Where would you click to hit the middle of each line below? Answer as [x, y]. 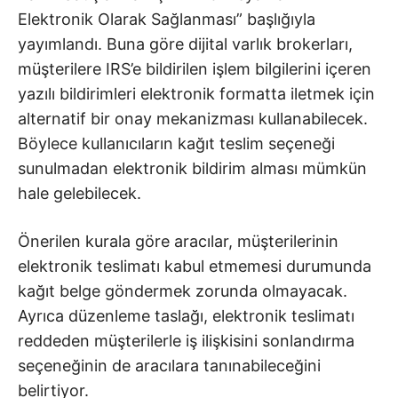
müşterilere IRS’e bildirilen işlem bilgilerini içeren [195, 68]
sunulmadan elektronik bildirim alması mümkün [192, 168]
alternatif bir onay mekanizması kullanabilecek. [193, 118]
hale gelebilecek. [80, 193]
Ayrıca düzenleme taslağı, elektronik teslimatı [186, 315]
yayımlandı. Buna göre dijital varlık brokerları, [185, 44]
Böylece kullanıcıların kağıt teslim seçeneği [176, 143]
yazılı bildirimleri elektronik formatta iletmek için [196, 93]
